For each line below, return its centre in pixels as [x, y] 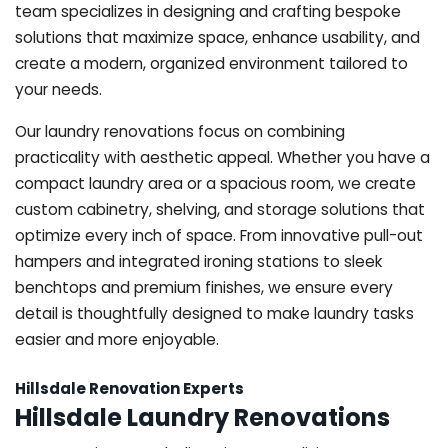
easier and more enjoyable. [117, 339]
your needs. [58, 89]
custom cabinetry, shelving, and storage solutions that [220, 209]
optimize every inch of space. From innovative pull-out [219, 235]
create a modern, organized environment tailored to [211, 63]
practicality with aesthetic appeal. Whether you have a [222, 157]
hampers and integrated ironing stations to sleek [199, 261]
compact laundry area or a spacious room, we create [215, 183]
